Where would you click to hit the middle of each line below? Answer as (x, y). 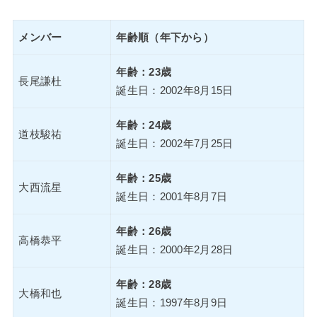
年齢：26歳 (144, 231)
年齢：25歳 (144, 178)
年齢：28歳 (144, 284)
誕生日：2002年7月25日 (175, 143)
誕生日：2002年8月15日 (175, 90)
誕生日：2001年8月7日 (172, 196)
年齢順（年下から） (165, 37)
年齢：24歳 (144, 125)
